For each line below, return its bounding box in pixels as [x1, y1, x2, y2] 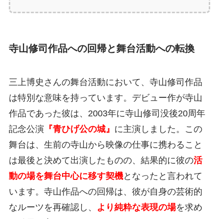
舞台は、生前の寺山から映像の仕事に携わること [8, 140, 202, 150]
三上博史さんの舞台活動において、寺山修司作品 [8, 77, 202, 88]
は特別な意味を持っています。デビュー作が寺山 [8, 93, 202, 103]
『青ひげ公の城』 [44, 124, 114, 134]
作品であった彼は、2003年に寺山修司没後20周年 [8, 109, 205, 119]
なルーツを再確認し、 [8, 202, 97, 213]
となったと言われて [123, 171, 202, 181]
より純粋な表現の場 [96, 202, 176, 213]
